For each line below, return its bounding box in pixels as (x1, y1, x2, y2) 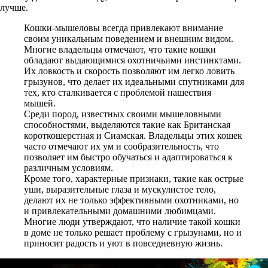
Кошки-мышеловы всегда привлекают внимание (24, 23, 223, 33)
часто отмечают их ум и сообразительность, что (24, 141, 219, 151)
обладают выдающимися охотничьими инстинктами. (24, 55, 241, 65)
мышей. (24, 98, 56, 108)
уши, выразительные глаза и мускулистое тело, (24, 184, 216, 194)
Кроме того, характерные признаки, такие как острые (24, 173, 243, 184)
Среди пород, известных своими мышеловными (24, 109, 221, 119)
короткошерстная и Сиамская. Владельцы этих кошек (24, 130, 242, 141)
